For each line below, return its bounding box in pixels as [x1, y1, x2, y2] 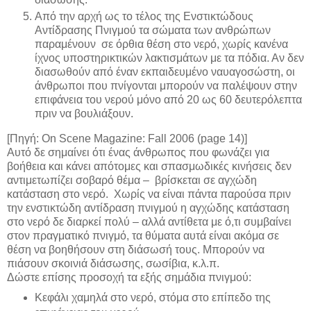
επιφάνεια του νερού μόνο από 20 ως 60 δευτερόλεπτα [35, 94, 302, 106]
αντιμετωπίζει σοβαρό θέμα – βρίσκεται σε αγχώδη [7, 174, 257, 186]
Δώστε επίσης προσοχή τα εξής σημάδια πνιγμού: [7, 271, 251, 283]
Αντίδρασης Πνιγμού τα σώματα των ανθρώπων [35, 24, 271, 37]
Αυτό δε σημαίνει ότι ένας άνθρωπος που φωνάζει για [7, 146, 269, 158]
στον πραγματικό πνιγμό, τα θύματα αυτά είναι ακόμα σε [7, 229, 279, 242]
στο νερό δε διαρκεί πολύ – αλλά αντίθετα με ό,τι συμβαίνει [7, 215, 292, 228]
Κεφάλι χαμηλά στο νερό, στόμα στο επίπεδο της [34, 291, 271, 303]
